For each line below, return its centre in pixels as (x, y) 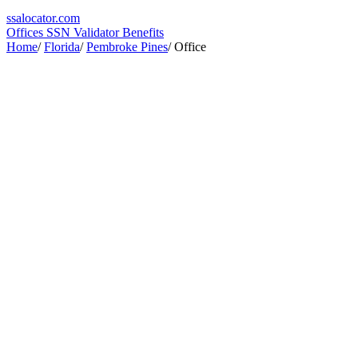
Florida (62, 47)
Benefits (143, 32)
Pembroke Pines (127, 47)
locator (38, 18)
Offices (26, 32)
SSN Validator (84, 32)
